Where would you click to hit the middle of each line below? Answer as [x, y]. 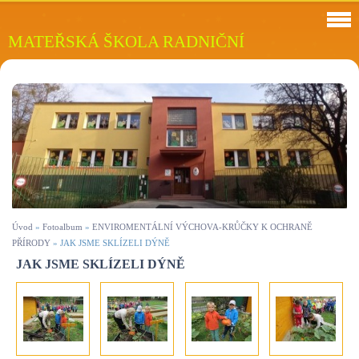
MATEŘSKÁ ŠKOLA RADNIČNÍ [126, 41]
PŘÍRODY [31, 243]
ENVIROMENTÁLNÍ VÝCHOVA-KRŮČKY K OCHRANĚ [202, 227]
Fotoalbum [63, 227]
